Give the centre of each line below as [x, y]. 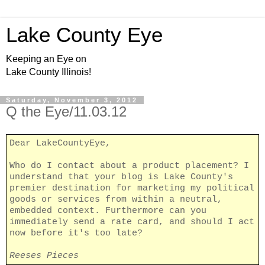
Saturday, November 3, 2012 [72, 100]
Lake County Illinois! [49, 72]
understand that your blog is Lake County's [121, 177]
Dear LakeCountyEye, [60, 143]
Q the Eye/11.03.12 [66, 112]
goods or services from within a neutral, [116, 199]
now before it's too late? [76, 233]
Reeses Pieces [44, 256]
